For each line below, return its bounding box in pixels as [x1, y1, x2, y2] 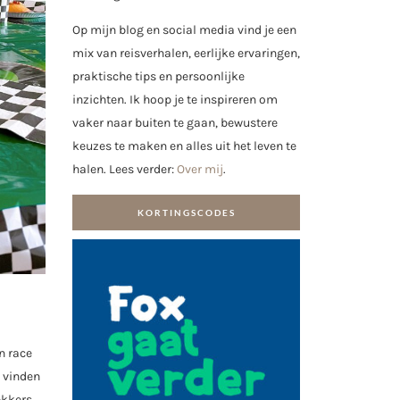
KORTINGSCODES [137, 206, 236, 218]
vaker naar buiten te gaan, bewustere [72, 115, 278, 131]
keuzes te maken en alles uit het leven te [72, 138, 296, 154]
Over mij [177, 162, 223, 178]
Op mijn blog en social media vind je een [72, 22, 296, 38]
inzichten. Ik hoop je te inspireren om [72, 92, 278, 108]
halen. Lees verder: [72, 162, 177, 178]
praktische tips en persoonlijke [72, 69, 245, 85]
